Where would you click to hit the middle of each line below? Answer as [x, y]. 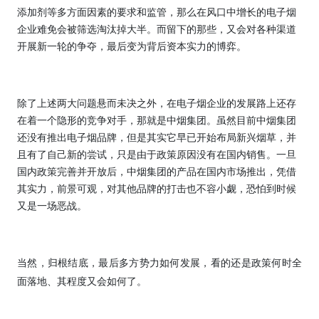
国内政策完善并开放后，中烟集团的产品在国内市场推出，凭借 [157, 172]
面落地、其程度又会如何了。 [82, 282]
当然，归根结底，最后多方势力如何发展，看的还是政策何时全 [159, 263]
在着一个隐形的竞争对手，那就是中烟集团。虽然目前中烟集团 [157, 121]
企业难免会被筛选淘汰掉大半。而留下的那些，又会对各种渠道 [157, 30]
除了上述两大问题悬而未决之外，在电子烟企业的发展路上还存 [157, 104]
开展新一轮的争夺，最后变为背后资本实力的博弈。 [132, 47]
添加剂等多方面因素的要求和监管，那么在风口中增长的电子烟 [157, 13]
